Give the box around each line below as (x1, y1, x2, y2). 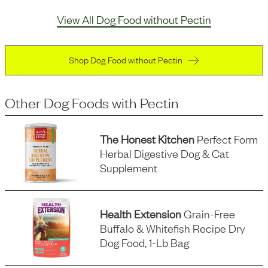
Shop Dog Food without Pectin (69, 53, 182, 66)
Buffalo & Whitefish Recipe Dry (100, 221, 246, 235)
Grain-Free (181, 206, 236, 221)
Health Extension (100, 206, 182, 221)
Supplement (100, 160, 158, 175)
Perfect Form (194, 132, 258, 146)
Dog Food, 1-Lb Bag (100, 235, 190, 249)
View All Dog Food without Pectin (57, 12, 211, 26)
